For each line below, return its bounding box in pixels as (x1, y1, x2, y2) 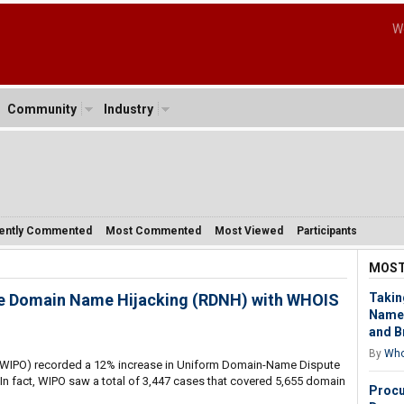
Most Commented (105, 225, 201, 237)
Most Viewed (214, 225, 283, 237)
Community (6, 102, 77, 116)
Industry (103, 102, 153, 116)
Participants (296, 225, 357, 237)
